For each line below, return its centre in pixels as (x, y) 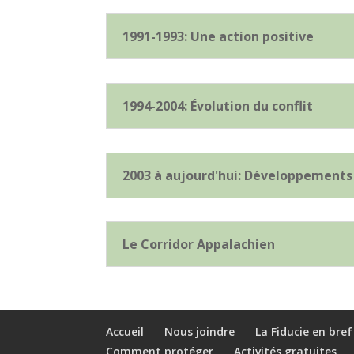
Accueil (125, 331)
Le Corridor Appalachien (199, 245)
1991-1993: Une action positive (218, 37)
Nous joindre (200, 331)
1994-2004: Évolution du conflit (218, 106)
